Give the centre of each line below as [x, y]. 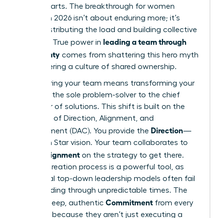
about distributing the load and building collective [108, 29]
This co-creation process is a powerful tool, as [101, 167]
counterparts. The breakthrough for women [96, 6]
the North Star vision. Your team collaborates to [103, 142]
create [30, 155]
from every [173, 203]
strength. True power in [61, 42]
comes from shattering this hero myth [129, 55]
